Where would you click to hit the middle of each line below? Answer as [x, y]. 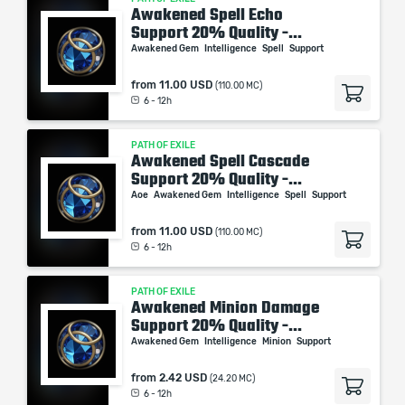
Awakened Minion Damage [225, 307]
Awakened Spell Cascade [220, 161]
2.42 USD [183, 378]
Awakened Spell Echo [207, 14]
